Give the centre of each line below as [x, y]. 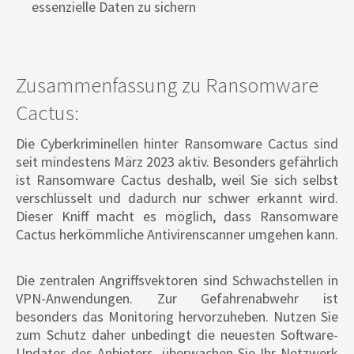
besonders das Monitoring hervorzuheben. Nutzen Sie [177, 317]
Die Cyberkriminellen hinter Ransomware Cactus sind [177, 144]
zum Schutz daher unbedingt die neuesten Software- [177, 335]
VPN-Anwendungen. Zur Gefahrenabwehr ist [177, 299]
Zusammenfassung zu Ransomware [167, 85]
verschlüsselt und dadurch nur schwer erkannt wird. [177, 198]
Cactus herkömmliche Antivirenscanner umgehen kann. [177, 235]
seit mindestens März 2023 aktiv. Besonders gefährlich [177, 162]
